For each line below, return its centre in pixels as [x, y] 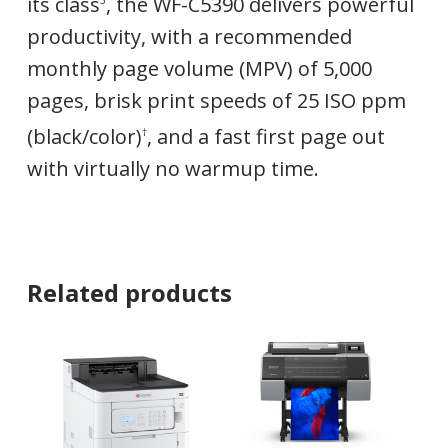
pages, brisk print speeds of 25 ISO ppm [216, 100]
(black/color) [84, 137]
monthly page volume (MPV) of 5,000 [199, 68]
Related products [129, 293]
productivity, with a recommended [189, 36]
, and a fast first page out [265, 137]
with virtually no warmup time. [172, 169]
